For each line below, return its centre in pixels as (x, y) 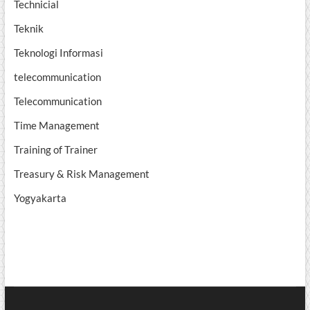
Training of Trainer (55, 150)
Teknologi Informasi (58, 53)
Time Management (56, 126)
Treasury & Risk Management (81, 174)
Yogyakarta (40, 198)
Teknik (28, 29)
